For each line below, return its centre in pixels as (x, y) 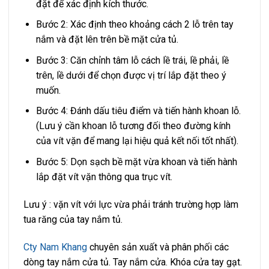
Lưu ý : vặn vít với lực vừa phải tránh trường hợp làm (131, 204)
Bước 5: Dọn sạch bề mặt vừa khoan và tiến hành (136, 162)
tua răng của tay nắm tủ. (73, 219)
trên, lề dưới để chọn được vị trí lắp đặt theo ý (131, 75)
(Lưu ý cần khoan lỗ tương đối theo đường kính (133, 126)
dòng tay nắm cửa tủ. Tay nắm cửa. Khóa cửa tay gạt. (133, 262)
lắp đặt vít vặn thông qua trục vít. (104, 177)
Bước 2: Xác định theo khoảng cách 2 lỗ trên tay (134, 25)
